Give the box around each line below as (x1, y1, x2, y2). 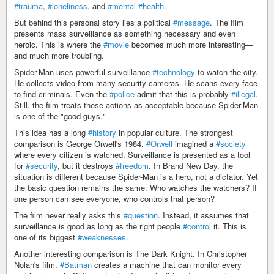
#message (173, 17, 210, 28)
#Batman (60, 259, 92, 270)
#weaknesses (78, 231, 126, 243)
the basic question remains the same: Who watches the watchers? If (14, 182, 257, 193)
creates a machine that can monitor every (92, 259, 242, 270)
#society (216, 138, 246, 149)
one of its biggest (14, 231, 78, 243)
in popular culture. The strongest (116, 127, 233, 138)
